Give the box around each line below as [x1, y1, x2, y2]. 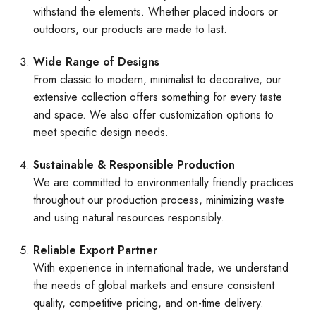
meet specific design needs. [32, 124, 169, 141]
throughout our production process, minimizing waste [32, 191, 284, 208]
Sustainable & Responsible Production [32, 156, 235, 173]
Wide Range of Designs [32, 54, 159, 71]
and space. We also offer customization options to [32, 107, 274, 123]
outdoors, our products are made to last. [32, 21, 227, 38]
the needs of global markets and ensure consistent [32, 276, 274, 293]
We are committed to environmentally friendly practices [32, 174, 293, 190]
